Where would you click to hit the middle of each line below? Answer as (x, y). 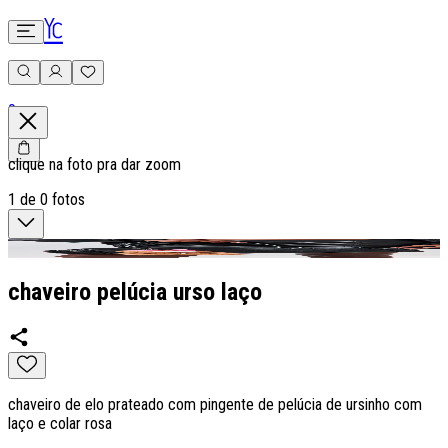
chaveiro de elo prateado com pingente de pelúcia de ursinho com (215, 404)
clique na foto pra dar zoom (94, 164)
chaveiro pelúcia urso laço (135, 291)
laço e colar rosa (62, 423)
